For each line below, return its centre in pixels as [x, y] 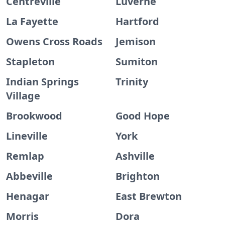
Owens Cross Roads [54, 41]
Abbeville [29, 176]
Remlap [25, 156]
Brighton [138, 176]
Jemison [136, 41]
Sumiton [137, 62]
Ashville [135, 156]
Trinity [132, 82]
